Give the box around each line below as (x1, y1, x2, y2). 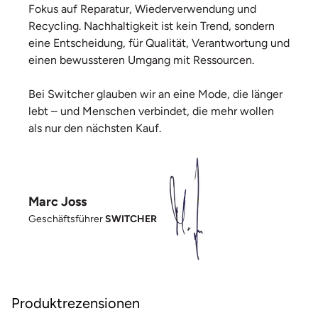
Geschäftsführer (28, 213, 105, 225)
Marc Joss (28, 194, 87, 209)
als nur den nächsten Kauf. (28, 121, 161, 135)
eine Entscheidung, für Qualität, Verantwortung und (28, 36, 290, 50)
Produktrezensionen (11, 295, 140, 312)
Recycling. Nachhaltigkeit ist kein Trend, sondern (28, 19, 275, 33)
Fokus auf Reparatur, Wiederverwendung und (28, 2, 256, 16)
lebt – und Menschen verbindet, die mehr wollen (28, 104, 274, 118)
